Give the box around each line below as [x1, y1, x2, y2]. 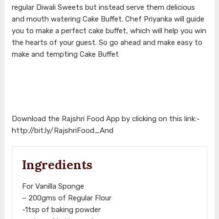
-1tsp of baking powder [22, 205, 101, 214]
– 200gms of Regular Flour [22, 193, 111, 202]
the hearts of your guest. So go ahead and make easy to [11, 38, 202, 47]
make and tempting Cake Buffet [11, 49, 119, 59]
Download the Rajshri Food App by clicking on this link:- [11, 114, 200, 123]
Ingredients [22, 156, 92, 173]
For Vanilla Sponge [22, 181, 84, 191]
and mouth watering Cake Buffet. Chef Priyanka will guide [11, 14, 204, 23]
